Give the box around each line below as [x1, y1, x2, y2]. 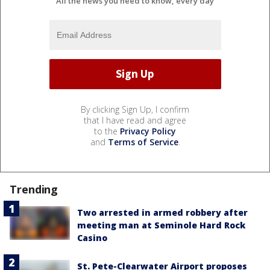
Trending [10, 181, 58, 196]
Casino [77, 231, 107, 243]
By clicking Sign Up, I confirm [81, 103, 189, 115]
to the [94, 125, 120, 137]
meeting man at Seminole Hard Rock [77, 219, 245, 231]
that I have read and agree [84, 114, 186, 126]
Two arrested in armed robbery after [77, 206, 248, 218]
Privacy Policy [120, 125, 176, 137]
